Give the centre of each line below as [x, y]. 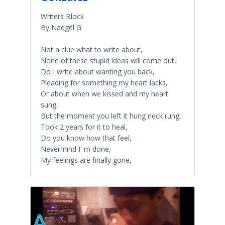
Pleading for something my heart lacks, [104, 82]
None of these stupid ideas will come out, [108, 60]
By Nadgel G [61, 27]
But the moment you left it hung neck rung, [111, 116]
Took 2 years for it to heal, [84, 127]
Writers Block [62, 16]
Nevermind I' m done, [76, 149]
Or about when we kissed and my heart [104, 93]
